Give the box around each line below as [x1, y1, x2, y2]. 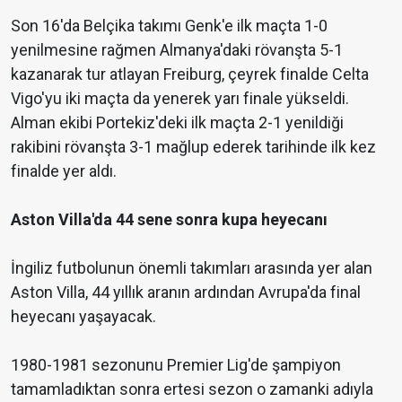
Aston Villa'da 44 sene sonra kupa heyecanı [11, 210, 328, 230]
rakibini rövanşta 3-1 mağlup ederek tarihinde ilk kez [11, 137, 376, 157]
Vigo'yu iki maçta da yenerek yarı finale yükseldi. [11, 89, 349, 109]
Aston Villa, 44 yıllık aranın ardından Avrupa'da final [11, 283, 361, 302]
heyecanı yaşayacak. [11, 307, 156, 327]
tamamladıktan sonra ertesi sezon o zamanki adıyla [11, 380, 373, 399]
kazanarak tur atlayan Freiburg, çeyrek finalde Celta [11, 65, 369, 84]
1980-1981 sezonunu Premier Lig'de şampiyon [11, 355, 341, 375]
